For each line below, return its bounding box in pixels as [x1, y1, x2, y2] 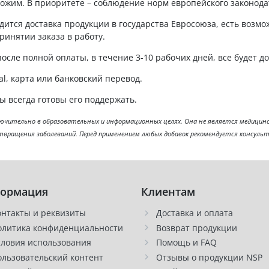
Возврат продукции [156, 222, 237, 234]
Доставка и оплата [156, 207, 233, 219]
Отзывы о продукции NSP [156, 251, 262, 263]
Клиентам [141, 184, 195, 199]
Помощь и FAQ [156, 237, 217, 249]
